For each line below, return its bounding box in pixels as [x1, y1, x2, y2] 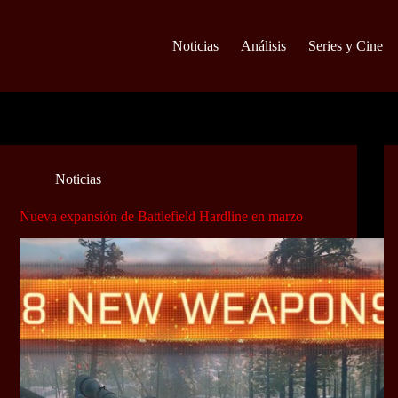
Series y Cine [307, 38, 383, 53]
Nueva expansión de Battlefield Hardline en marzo [20, 209, 303, 225]
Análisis [240, 38, 286, 53]
